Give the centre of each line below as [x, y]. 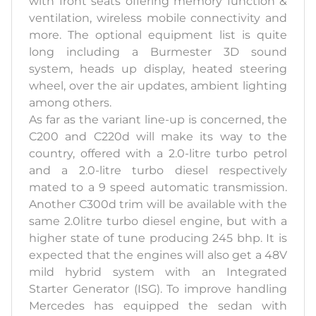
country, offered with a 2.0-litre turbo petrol [158, 154]
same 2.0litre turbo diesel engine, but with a [158, 221]
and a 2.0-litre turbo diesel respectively [158, 171]
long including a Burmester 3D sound [158, 52]
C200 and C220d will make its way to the [158, 137]
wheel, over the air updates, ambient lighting [158, 86]
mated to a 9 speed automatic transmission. [158, 188]
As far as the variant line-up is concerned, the [158, 120]
